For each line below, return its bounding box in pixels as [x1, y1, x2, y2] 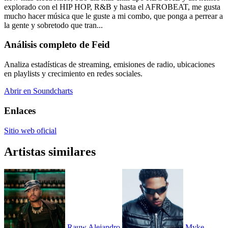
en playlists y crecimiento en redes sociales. [4, 69, 142, 78]
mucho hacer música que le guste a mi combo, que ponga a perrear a [4, 11, 223, 20]
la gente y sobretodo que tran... [4, 20, 103, 30]
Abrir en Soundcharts [4, 87, 73, 96]
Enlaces [4, 105, 36, 116]
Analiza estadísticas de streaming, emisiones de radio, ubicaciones [4, 60, 215, 69]
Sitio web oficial [4, 126, 56, 135]
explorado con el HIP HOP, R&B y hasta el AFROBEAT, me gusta [4, 2, 220, 11]
